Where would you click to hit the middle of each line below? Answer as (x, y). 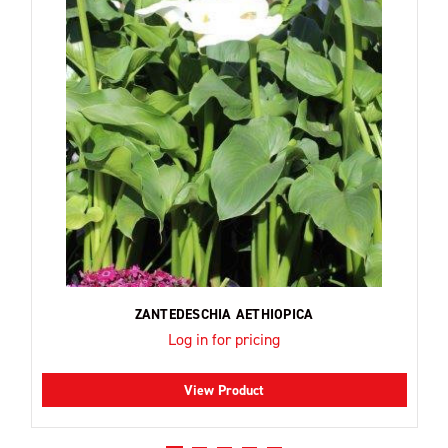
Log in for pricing (224, 340)
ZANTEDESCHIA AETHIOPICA (224, 315)
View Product (224, 391)
